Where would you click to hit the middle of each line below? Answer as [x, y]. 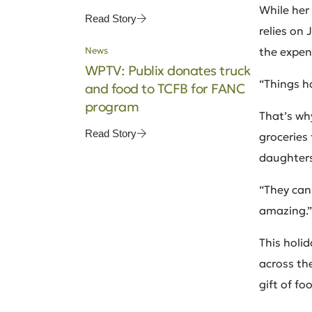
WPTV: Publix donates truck [168, 70]
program [112, 106]
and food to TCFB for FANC [165, 88]
